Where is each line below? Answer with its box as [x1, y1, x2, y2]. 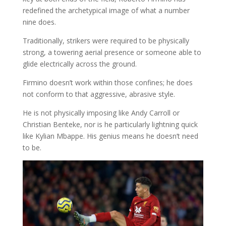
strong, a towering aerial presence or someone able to [22, 47, 201, 57]
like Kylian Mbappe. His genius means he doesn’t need [22, 131, 198, 141]
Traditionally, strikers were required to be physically [22, 35, 189, 45]
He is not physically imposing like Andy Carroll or [22, 107, 180, 118]
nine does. [22, 17, 56, 27]
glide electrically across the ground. [22, 59, 137, 69]
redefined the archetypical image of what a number [22, 5, 190, 15]
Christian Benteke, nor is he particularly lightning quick [22, 119, 198, 129]
